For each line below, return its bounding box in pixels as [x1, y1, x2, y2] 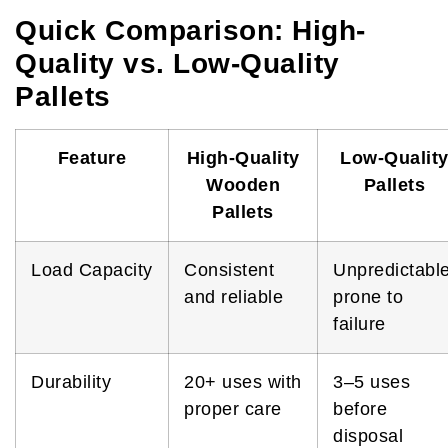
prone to [333, 286, 403, 307]
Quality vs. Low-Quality [15, 47, 340, 79]
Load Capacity [31, 259, 153, 280]
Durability [31, 371, 111, 392]
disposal [333, 425, 403, 446]
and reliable [184, 286, 283, 307]
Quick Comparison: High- [15, 14, 366, 46]
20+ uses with [184, 371, 302, 392]
